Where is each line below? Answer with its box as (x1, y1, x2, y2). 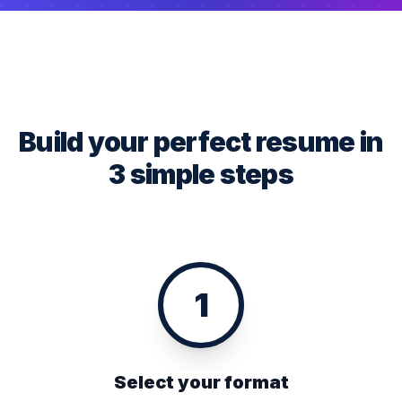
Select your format (113, 371, 289, 393)
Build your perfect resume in (19, 126, 383, 158)
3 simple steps (109, 158, 293, 190)
